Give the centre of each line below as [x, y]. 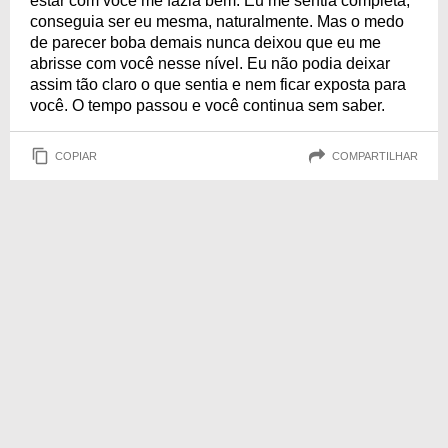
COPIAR [76, 155]
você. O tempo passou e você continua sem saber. [207, 105]
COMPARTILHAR [375, 155]
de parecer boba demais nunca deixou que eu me [205, 42]
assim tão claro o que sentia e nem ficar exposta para [218, 84]
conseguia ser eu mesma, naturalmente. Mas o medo [217, 21]
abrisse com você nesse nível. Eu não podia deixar [210, 63]
